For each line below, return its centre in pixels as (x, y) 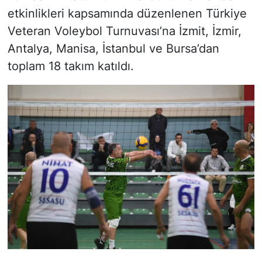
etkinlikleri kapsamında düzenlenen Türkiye (127, 13)
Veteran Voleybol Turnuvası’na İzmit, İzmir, (124, 31)
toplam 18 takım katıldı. (70, 66)
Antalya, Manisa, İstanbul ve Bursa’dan (113, 48)
